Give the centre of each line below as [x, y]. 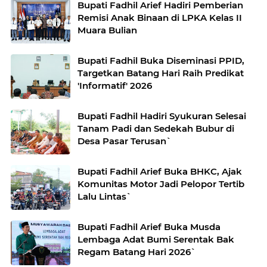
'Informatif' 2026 [115, 86]
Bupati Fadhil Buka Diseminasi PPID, [161, 61]
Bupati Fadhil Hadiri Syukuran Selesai [162, 116]
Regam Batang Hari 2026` [137, 252]
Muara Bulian [107, 30]
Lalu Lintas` [105, 197]
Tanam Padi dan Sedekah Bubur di [156, 129]
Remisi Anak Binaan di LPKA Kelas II [160, 18]
